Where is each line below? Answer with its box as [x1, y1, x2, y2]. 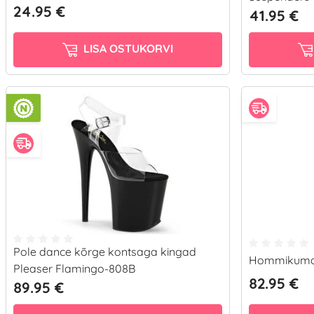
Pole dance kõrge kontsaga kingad [13, 245, 196, 259]
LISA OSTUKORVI [80, 41, 173, 56]
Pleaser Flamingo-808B [13, 261, 135, 275]
